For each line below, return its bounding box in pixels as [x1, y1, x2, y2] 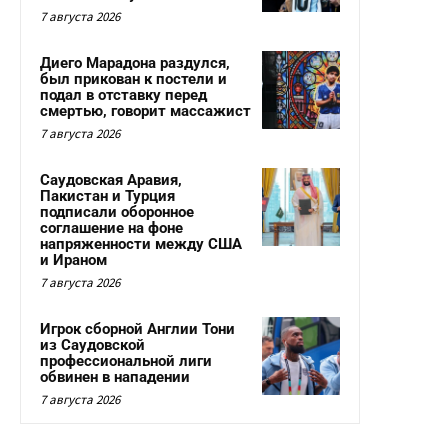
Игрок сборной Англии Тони [40, 320, 235, 339]
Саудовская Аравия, [40, 171, 182, 190]
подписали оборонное [40, 203, 194, 222]
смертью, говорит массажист [40, 102, 251, 121]
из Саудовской [40, 336, 145, 355]
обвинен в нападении [40, 368, 190, 387]
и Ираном [40, 251, 107, 270]
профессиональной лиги [40, 352, 212, 371]
